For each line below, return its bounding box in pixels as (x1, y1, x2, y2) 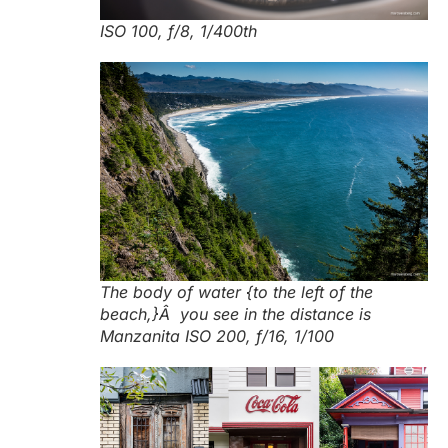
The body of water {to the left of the (100, 281, 373, 302)
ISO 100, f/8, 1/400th (100, 20, 257, 41)
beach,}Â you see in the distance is (100, 303, 371, 324)
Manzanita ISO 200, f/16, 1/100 (100, 325, 334, 346)
